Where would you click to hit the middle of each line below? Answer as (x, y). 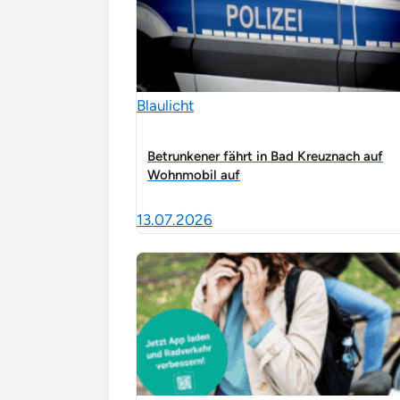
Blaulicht (165, 105)
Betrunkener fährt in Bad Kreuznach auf (265, 156)
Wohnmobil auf (194, 175)
